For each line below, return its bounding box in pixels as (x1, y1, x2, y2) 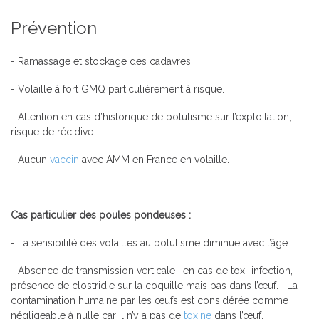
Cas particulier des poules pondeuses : (11, 209, 191, 221)
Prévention (11, 17, 101, 38)
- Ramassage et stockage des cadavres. (11, 55, 193, 67)
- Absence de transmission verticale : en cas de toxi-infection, (11, 264, 293, 276)
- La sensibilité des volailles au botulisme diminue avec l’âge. (11, 236, 290, 249)
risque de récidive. (11, 125, 95, 137)
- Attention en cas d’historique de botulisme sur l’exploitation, (11, 110, 291, 122)
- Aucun (11, 153, 50, 165)
